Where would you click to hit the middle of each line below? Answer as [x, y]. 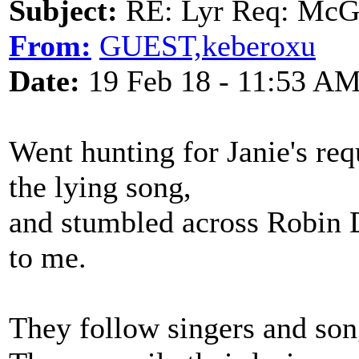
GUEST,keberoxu [208, 46]
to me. [48, 257]
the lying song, [100, 187]
